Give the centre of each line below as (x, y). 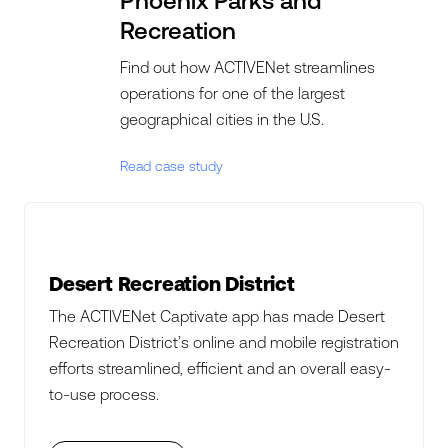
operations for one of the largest (233, 93)
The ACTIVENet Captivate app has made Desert (217, 316)
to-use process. (104, 394)
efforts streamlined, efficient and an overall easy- (220, 368)
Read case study (172, 166)
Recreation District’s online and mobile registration (224, 342)
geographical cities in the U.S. (222, 119)
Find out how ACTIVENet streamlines (248, 67)
